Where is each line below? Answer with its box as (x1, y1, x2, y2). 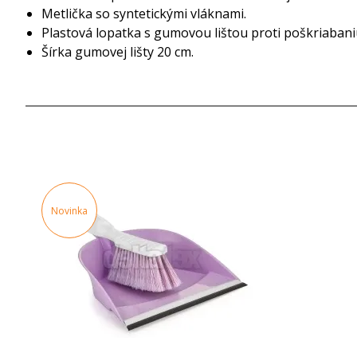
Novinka (51, 203, 88, 218)
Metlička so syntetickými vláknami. (41, 4, 246, 22)
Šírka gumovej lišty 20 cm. (41, 42, 194, 61)
